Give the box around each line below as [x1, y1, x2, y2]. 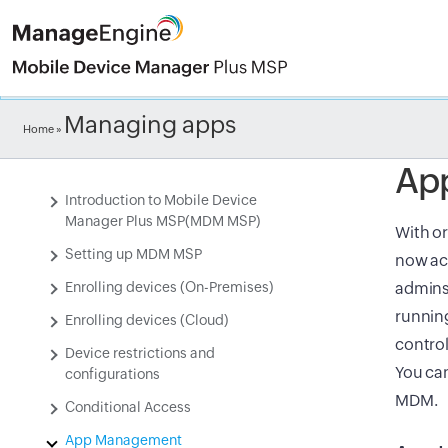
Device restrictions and [65, 345, 215, 361]
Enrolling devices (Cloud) [65, 312, 228, 328]
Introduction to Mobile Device [65, 192, 257, 208]
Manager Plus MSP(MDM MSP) [65, 213, 260, 229]
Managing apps [64, 111, 237, 138]
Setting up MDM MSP [65, 246, 202, 262]
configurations [65, 366, 160, 382]
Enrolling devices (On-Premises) [65, 279, 273, 295]
